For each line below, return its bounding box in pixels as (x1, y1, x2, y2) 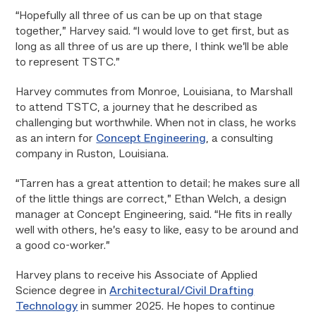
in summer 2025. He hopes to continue (78, 301, 276, 312)
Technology (16, 301, 78, 312)
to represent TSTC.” (16, 57, 121, 68)
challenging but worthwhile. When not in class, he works (16, 118, 297, 129)
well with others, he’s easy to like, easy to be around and (16, 225, 299, 236)
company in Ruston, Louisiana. (16, 149, 169, 160)
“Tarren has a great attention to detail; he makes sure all (16, 178, 300, 190)
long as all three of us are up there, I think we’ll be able (16, 42, 289, 53)
